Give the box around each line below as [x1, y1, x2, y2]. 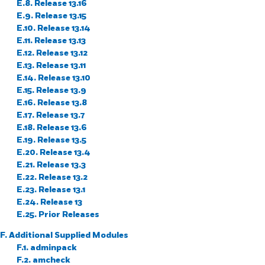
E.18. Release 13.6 [17, 122, 87, 132]
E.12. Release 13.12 [17, 47, 88, 58]
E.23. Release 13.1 [17, 184, 85, 195]
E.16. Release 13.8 [17, 97, 87, 108]
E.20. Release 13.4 [17, 147, 91, 157]
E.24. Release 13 [17, 196, 82, 207]
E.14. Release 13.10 [17, 72, 91, 83]
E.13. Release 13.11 [17, 60, 86, 70]
